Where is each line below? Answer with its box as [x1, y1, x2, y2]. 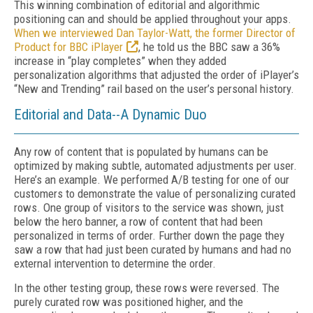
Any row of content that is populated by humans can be [14, 145, 268, 159]
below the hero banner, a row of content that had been [14, 214, 263, 228]
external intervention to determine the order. [14, 256, 219, 270]
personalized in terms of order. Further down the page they [14, 228, 284, 242]
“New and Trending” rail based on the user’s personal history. [14, 82, 297, 96]
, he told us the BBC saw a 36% [138, 40, 280, 54]
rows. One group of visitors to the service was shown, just [14, 201, 284, 214]
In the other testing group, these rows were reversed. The [14, 281, 279, 295]
